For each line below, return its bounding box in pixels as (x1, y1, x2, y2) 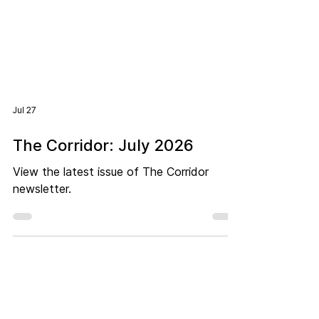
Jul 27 (13, 130, 36, 141)
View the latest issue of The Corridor (13, 190, 209, 204)
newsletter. (13, 207, 71, 221)
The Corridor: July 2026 (13, 162, 194, 180)
